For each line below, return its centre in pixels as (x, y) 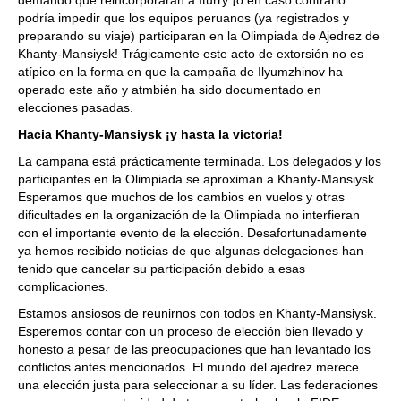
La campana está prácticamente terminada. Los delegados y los (200, 161)
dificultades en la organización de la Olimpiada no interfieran (189, 215)
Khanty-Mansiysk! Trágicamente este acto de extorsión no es (191, 54)
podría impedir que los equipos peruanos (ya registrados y (183, 18)
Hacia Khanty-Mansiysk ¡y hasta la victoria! (150, 134)
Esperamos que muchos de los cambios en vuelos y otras (181, 197)
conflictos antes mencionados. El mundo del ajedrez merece (188, 367)
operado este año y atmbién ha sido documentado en (170, 90)
